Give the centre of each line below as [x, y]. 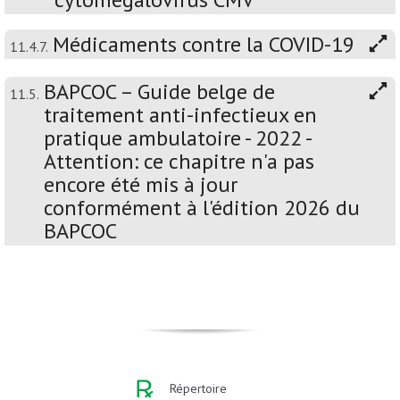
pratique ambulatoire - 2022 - [177, 138]
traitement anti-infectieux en [180, 115]
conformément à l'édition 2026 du [202, 208]
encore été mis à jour [141, 185]
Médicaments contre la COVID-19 [204, 45]
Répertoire [198, 389]
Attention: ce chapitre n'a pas [179, 162]
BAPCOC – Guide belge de [159, 92]
